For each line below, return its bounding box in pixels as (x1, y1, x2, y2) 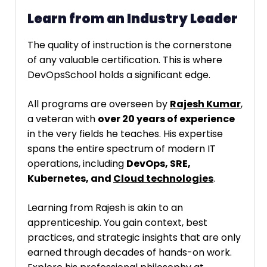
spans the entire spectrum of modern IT (27, 142, 216, 156)
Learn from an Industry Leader (27, 9, 238, 28)
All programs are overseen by (27, 97, 170, 111)
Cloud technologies (113, 172, 213, 186)
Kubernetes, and (27, 172, 113, 186)
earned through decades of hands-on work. (27, 246, 232, 260)
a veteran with (27, 112, 98, 126)
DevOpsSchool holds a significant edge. (27, 68, 210, 82)
